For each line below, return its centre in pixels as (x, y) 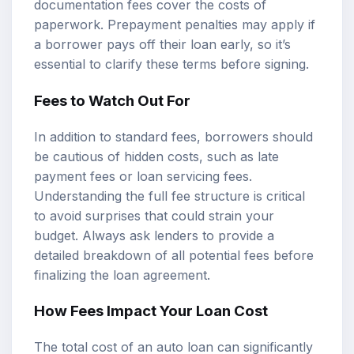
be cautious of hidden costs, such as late (156, 156)
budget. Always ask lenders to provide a (154, 235)
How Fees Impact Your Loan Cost (151, 311)
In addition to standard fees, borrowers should (173, 136)
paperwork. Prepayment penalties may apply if (175, 25)
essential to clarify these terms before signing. (171, 64)
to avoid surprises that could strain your (154, 215)
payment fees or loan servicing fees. (143, 176)
